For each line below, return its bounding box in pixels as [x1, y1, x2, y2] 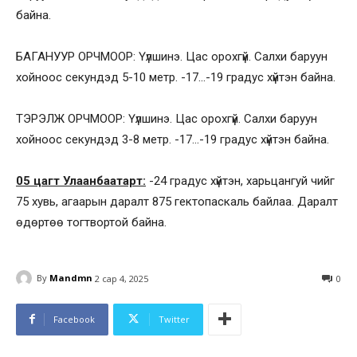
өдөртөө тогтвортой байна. [16, 214, 167, 229]
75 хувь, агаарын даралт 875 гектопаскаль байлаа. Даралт [16, 194, 338, 209]
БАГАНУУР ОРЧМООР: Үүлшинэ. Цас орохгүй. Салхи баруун [16, 49, 328, 64]
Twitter [159, 312, 190, 325]
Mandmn [49, 272, 92, 284]
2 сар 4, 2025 [95, 272, 148, 284]
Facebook [53, 312, 95, 325]
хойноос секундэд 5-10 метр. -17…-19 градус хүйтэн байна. [16, 69, 335, 84]
